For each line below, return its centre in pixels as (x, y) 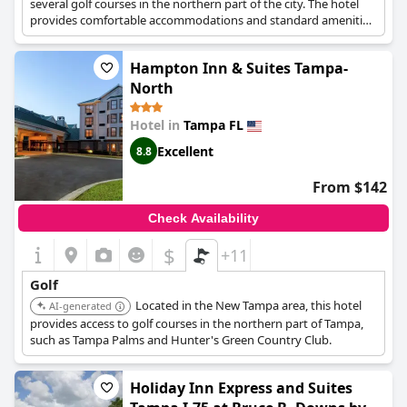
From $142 (350, 187)
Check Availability (203, 218)
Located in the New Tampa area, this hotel (248, 305)
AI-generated (80, 306)
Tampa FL (213, 125)
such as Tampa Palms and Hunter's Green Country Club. (181, 340)
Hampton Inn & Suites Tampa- (239, 68)
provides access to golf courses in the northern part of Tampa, (197, 323)
